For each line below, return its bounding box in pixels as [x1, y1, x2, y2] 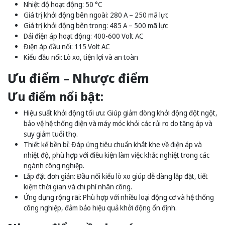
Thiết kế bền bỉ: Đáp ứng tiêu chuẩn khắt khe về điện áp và [24, 140, 202, 150]
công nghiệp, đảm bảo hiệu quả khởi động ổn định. [24, 203, 177, 213]
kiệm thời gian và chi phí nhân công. [24, 182, 132, 192]
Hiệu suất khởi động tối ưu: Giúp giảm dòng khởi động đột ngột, [24, 108, 217, 118]
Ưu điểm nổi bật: [8, 88, 103, 105]
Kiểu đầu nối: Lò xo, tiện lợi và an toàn [24, 52, 138, 62]
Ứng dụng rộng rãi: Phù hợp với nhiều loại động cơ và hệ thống [24, 192, 214, 202]
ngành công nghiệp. [24, 161, 84, 171]
